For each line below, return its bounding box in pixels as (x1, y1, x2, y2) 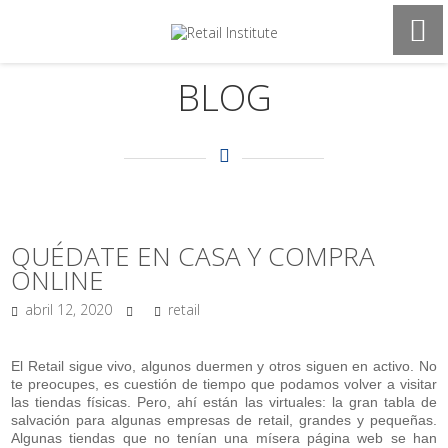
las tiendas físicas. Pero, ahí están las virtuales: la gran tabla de (11, 393, 437, 410)
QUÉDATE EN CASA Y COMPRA (11, 238, 376, 274)
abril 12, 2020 (25, 300, 113, 319)
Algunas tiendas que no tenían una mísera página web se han (11, 429, 437, 446)
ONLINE (11, 262, 105, 298)
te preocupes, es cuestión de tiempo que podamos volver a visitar (11, 375, 437, 392)
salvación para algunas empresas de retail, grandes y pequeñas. (11, 411, 437, 428)
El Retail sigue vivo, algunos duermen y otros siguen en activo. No (11, 357, 437, 374)
